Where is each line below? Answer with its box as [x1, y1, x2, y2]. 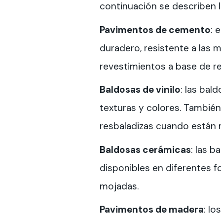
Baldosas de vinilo [100, 83, 181, 96]
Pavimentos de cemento [100, 23, 211, 36]
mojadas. [100, 180, 139, 192]
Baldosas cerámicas [100, 143, 191, 156]
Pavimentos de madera [100, 203, 204, 216]
